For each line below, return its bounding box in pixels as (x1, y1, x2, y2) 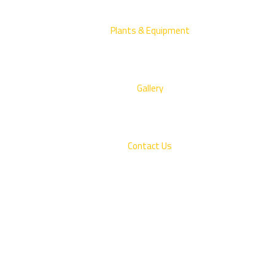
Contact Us (128, 139, 172, 153)
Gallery (136, 81, 163, 95)
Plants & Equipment (110, 23, 190, 37)
